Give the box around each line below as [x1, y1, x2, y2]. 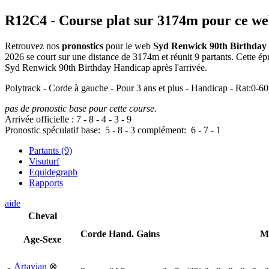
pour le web [103, 41, 153, 52]
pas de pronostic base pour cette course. [5, 103, 157, 114]
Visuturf [29, 156, 59, 167]
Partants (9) [29, 145, 72, 156]
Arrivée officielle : [5, 114, 76, 125]
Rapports [29, 178, 63, 189]
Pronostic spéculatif [5, 125, 79, 136]
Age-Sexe [23, 234, 61, 245]
